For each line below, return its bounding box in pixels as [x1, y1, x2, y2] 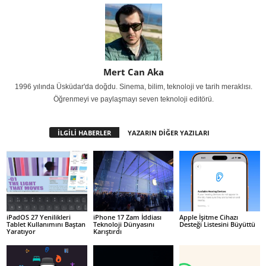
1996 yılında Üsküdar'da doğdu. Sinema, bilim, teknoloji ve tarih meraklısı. [14, 83, 252, 91]
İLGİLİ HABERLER [57, 128, 111, 138]
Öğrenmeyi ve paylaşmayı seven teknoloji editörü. [53, 95, 214, 104]
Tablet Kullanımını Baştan [7, 219, 85, 229]
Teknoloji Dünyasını [93, 219, 154, 229]
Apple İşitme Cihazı [179, 212, 239, 221]
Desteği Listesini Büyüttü [179, 219, 256, 229]
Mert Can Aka [103, 66, 164, 78]
